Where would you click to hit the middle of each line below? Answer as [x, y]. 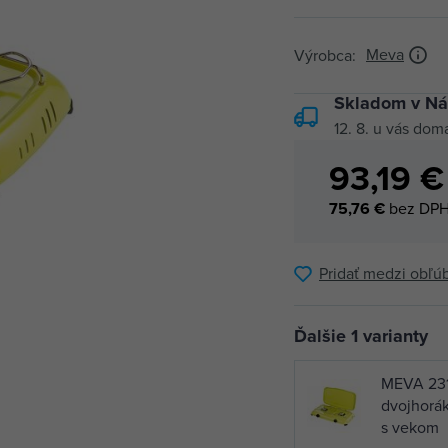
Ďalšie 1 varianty [361, 336]
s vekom [410, 427]
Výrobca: [325, 55]
